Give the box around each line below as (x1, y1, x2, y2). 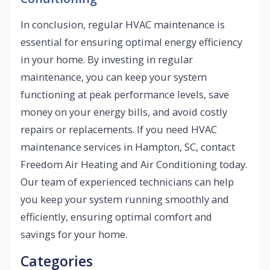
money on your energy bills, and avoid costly (20, 104, 228, 119)
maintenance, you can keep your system (20, 69, 207, 84)
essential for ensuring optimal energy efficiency (20, 34, 243, 49)
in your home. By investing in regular (20, 52, 193, 66)
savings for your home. (20, 227, 128, 241)
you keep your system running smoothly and (20, 192, 230, 206)
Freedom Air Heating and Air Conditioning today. (20, 157, 248, 171)
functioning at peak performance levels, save (20, 87, 230, 101)
